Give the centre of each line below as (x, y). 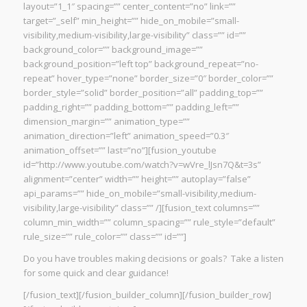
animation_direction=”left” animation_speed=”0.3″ (126, 135)
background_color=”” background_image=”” (113, 49)
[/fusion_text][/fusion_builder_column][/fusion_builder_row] (147, 294)
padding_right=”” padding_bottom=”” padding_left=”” (131, 107)
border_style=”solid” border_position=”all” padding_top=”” (143, 92)
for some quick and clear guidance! (96, 272)
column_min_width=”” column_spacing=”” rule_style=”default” (149, 222)
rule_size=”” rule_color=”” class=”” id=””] (105, 236)
